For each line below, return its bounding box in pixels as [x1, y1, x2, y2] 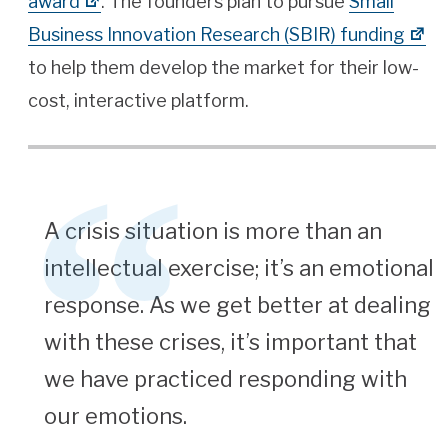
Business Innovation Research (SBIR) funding [28, 24, 405, 46]
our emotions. [44, 403, 188, 430]
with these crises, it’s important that [44, 329, 418, 356]
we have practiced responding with [44, 366, 408, 393]
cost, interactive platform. [28, 90, 249, 112]
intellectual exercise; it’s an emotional [44, 255, 435, 282]
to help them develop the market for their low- [28, 57, 419, 79]
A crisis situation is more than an [44, 218, 383, 245]
